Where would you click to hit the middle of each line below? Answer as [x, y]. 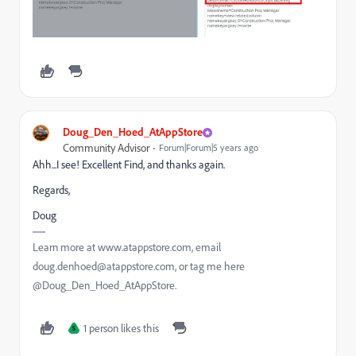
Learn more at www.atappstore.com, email [127, 248]
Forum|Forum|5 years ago [209, 148]
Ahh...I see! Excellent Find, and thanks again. [129, 165]
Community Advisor [106, 148]
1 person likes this [121, 329]
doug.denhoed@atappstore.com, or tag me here [139, 267]
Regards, [51, 190]
